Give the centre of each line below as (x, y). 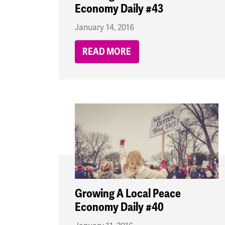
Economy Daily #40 (119, 207)
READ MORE (107, 52)
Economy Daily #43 (119, 9)
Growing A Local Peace (128, 194)
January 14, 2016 (104, 28)
